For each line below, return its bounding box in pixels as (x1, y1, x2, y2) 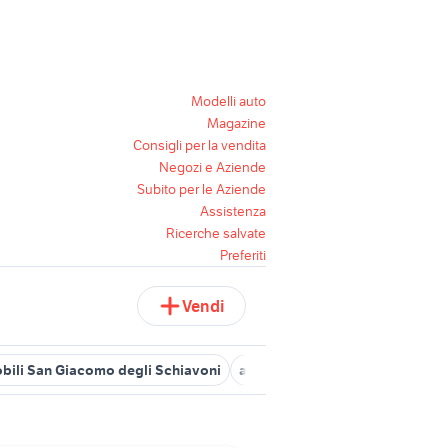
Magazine (207, 114, 266, 132)
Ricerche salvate (166, 224, 266, 242)
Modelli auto (191, 92, 266, 110)
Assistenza (200, 202, 266, 220)
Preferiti (220, 246, 266, 264)
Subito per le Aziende (137, 180, 266, 198)
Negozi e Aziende (159, 158, 266, 176)
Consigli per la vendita (133, 136, 266, 154)
